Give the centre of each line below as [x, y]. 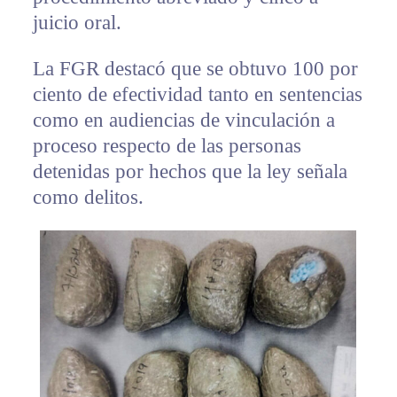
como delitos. [88, 198]
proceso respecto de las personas [167, 146]
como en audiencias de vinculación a [183, 121]
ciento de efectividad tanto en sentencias [197, 95]
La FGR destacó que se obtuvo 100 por [195, 69]
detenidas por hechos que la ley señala [190, 172]
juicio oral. [77, 23]
